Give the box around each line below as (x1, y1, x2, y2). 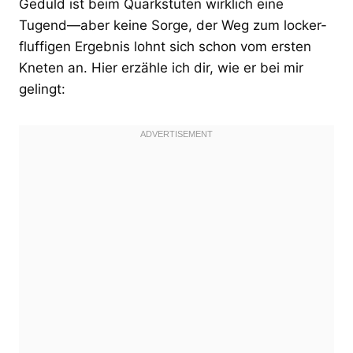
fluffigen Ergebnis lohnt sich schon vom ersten (19, 38, 311, 54)
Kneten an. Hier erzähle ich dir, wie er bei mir (19, 59, 303, 76)
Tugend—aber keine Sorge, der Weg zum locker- (19, 17, 327, 33)
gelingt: (19, 80, 65, 97)
